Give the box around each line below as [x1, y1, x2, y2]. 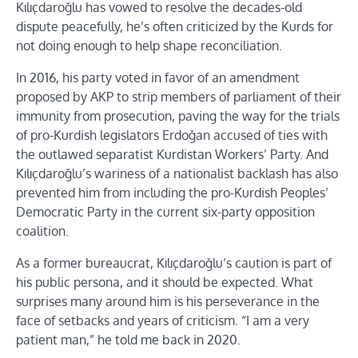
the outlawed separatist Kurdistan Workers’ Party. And [16, 145, 328, 162]
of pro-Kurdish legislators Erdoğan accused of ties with [16, 126, 328, 143]
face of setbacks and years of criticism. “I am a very [16, 312, 309, 328]
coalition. [16, 222, 69, 239]
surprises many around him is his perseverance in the [16, 292, 320, 309]
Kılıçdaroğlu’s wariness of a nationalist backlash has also [16, 165, 338, 181]
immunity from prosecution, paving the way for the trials [16, 107, 340, 124]
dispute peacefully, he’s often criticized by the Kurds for [16, 18, 333, 34]
